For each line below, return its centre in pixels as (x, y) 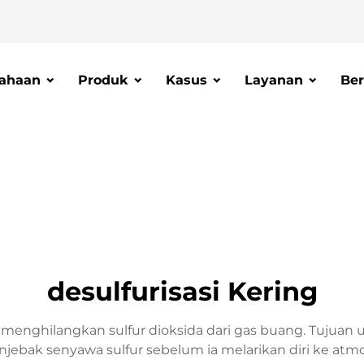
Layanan (274, 80)
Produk (103, 80)
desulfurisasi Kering (182, 291)
